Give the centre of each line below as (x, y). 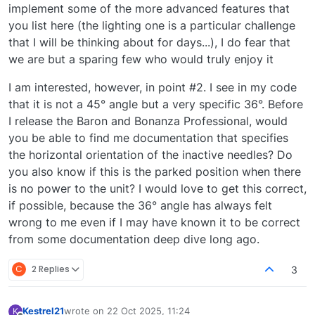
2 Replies (51, 269)
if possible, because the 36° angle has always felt (140, 205)
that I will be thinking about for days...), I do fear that (149, 42)
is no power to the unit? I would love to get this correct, (157, 188)
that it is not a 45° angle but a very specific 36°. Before (156, 104)
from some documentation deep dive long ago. (134, 239)
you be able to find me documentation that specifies (148, 137)
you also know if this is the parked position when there (155, 171)
